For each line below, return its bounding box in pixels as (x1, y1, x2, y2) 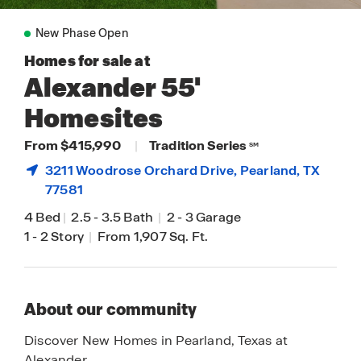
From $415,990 (24, 137, 124, 154)
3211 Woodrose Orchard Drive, (45, 162, 240, 179)
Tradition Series (149, 137, 247, 154)
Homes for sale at (24, 52, 151, 70)
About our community (24, 299, 197, 320)
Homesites (24, 102, 164, 135)
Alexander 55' (24, 71, 201, 105)
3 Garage (185, 209, 242, 226)
